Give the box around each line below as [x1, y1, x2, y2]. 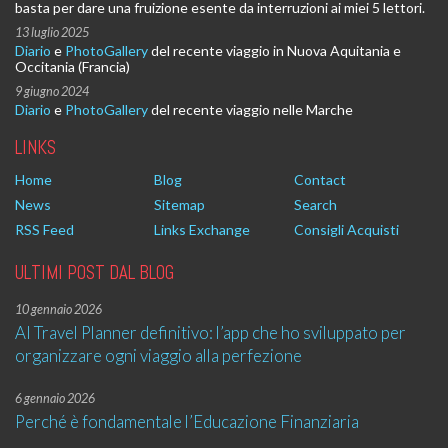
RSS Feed [15, 221, 74, 238]
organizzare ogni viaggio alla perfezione [15, 345, 302, 366]
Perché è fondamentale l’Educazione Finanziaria [15, 411, 359, 432]
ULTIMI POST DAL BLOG [15, 260, 174, 285]
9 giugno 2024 [15, 84, 89, 99]
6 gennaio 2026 [15, 391, 95, 406]
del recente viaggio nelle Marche [148, 101, 353, 118]
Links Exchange [154, 221, 251, 238]
